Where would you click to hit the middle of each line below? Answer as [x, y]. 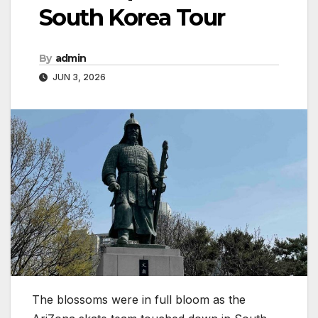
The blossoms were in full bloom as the [139, 300]
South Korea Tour [132, 18]
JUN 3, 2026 [78, 77]
